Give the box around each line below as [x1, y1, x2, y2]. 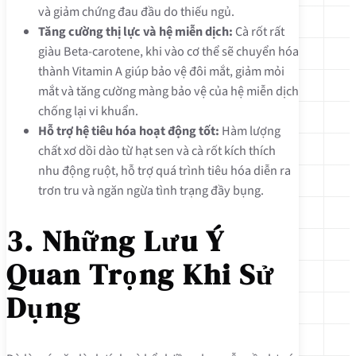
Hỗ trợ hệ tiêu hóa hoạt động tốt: [38, 121, 219, 140]
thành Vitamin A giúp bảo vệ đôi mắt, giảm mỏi [38, 61, 284, 80]
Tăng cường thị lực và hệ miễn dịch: [38, 21, 233, 41]
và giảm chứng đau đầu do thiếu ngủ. [38, 2, 234, 21]
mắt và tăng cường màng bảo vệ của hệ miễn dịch [38, 81, 299, 100]
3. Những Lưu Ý [6, 220, 224, 261]
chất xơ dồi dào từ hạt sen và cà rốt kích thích [38, 141, 276, 160]
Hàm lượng [219, 121, 281, 140]
